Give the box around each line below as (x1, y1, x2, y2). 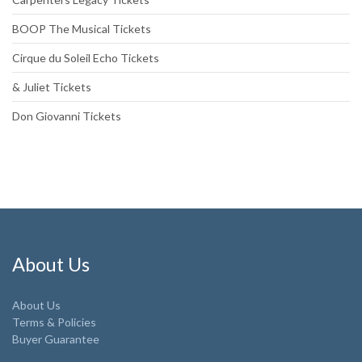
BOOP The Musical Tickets (12, 22, 151, 36)
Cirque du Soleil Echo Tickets (12, 51, 159, 65)
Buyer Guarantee (12, 332, 99, 347)
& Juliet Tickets (12, 80, 91, 95)
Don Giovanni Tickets (12, 109, 121, 124)
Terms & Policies (12, 315, 96, 330)
